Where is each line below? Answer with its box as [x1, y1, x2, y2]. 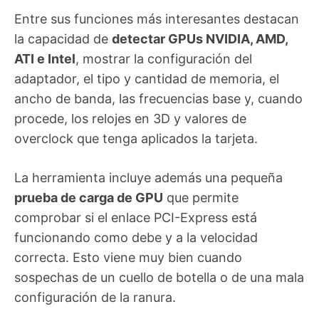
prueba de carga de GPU [14, 190, 163, 206]
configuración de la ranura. [14, 290, 176, 305]
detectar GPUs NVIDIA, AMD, [112, 31, 288, 47]
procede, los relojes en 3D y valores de [14, 111, 246, 127]
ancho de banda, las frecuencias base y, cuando [14, 91, 303, 107]
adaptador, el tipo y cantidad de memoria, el [14, 71, 279, 87]
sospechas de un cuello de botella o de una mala [14, 270, 304, 286]
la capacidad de [14, 31, 112, 47]
